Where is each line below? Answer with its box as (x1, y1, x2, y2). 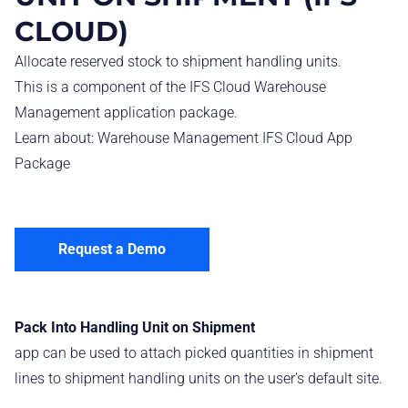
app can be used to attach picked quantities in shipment (15, 344, 373, 362)
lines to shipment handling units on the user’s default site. (15, 370, 382, 388)
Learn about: (15, 129, 97, 148)
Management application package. (15, 104, 238, 122)
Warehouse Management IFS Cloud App (97, 129, 352, 148)
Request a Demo (58, 240, 166, 259)
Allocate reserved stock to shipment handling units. (15, 53, 342, 71)
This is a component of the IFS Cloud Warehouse (15, 78, 326, 97)
